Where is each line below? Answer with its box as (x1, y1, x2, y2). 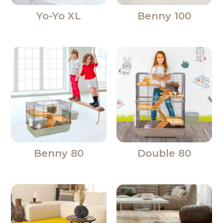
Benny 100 (137, 10, 191, 22)
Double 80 (137, 147, 191, 159)
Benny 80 (34, 147, 84, 159)
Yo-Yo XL (36, 10, 82, 22)
